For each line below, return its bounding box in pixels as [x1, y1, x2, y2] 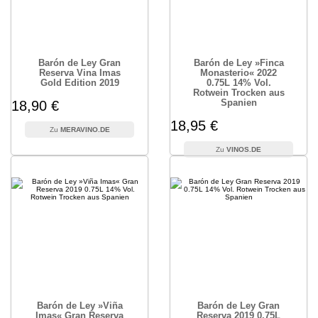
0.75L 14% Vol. [206, 77, 271, 88]
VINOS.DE [226, 146, 261, 153]
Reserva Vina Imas [38, 67, 121, 78]
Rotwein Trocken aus [192, 87, 285, 98]
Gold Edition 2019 [40, 77, 119, 88]
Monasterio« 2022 [200, 67, 277, 78]
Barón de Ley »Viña [36, 300, 123, 311]
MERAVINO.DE [60, 126, 110, 133]
